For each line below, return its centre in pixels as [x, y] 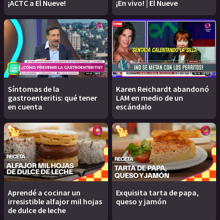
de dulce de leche [37, 210]
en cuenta [25, 107]
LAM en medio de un [150, 98]
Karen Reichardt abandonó [163, 89]
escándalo [134, 107]
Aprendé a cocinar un [44, 193]
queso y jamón [141, 202]
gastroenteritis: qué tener [53, 98]
